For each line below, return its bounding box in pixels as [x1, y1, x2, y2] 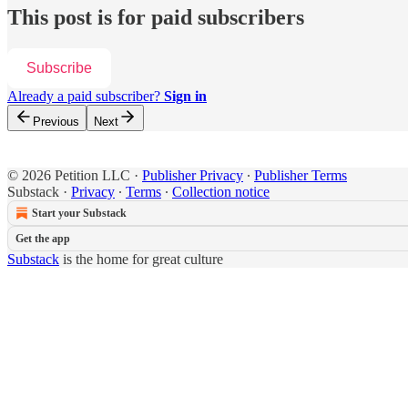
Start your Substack [32, 207, 127, 220]
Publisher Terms [254, 168, 347, 184]
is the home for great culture [59, 251, 223, 268]
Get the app [15, 232, 70, 246]
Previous [33, 115, 79, 129]
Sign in [164, 88, 207, 105]
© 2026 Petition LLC [7, 168, 134, 184]
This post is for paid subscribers [7, 5, 304, 30]
